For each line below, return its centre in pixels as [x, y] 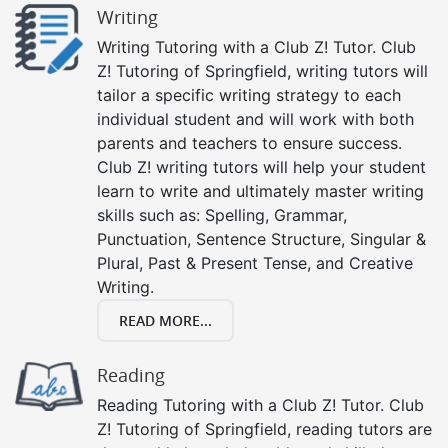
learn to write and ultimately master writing [260, 190]
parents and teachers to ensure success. [249, 142]
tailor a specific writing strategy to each [249, 94]
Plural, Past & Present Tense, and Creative [255, 262]
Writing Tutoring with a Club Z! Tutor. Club [256, 46]
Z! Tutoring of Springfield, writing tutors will [262, 70]
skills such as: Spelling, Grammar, [222, 214]
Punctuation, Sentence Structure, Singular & [261, 238]
